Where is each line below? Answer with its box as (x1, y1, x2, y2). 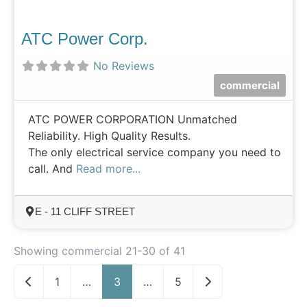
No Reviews (93, 58, 154, 73)
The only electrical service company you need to (28, 145, 281, 159)
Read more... (76, 161, 140, 175)
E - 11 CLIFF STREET (35, 205, 135, 217)
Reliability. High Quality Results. (28, 128, 191, 143)
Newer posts (32, 273, 97, 288)
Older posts (204, 273, 264, 288)
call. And (28, 161, 76, 175)
